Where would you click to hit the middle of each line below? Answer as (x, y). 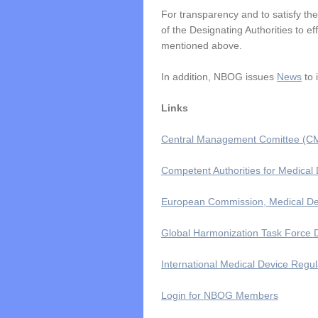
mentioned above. (202, 45)
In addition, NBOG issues (219, 77)
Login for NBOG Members (220, 295)
